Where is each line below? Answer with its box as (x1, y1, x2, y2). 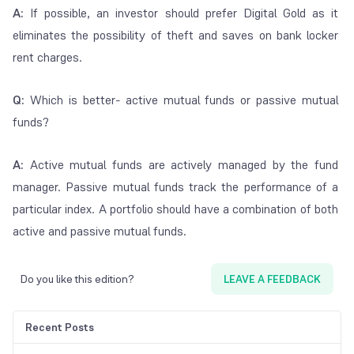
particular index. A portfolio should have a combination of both (13, 201, 339, 218)
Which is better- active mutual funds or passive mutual (24, 92, 339, 109)
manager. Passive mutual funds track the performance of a (13, 179, 339, 196)
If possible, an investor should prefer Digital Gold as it (24, 5, 339, 22)
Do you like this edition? (21, 272, 134, 287)
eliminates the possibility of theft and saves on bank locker (13, 27, 339, 44)
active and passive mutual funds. (13, 223, 186, 240)
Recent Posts (25, 320, 94, 335)
